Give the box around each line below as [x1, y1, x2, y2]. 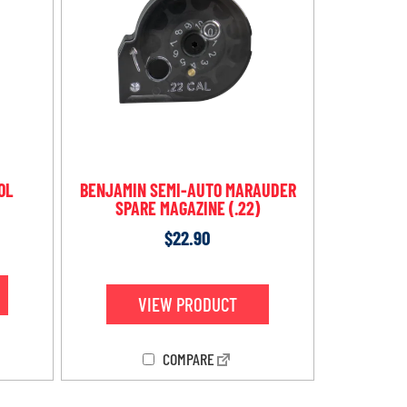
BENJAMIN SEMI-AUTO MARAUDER [79, 179, 296, 202]
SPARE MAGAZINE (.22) [115, 197, 260, 220]
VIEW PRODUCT [138, 293, 237, 316]
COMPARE [159, 348, 214, 369]
